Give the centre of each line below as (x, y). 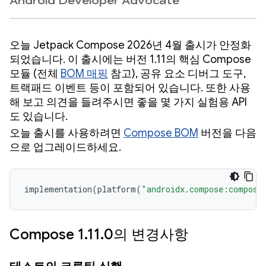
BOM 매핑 (84, 74)
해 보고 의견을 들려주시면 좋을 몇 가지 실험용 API (128, 102)
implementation (58, 189)
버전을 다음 (227, 133)
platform (117, 189)
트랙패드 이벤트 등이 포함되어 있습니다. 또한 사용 (130, 88)
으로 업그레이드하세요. (65, 148)
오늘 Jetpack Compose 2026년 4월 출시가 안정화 (130, 45)
